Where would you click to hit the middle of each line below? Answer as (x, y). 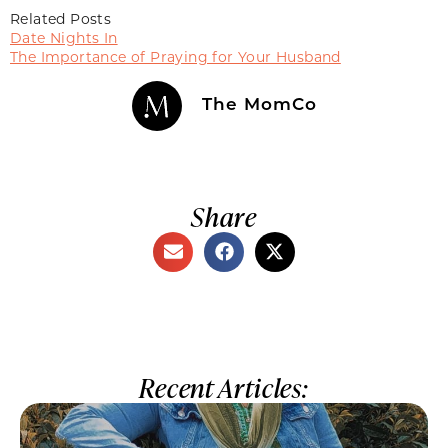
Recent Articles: (224, 388)
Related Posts (61, 18)
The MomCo (259, 103)
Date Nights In (64, 37)
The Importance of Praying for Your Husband (175, 56)
